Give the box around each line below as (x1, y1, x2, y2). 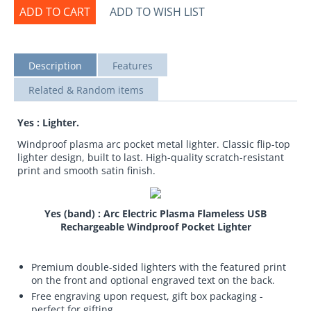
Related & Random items (28, 83, 144, 96)
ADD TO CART (19, 3, 90, 19)
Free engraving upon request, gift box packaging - (31, 289, 263, 303)
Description (28, 58, 82, 72)
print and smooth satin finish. (17, 163, 155, 177)
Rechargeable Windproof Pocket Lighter (60, 219, 251, 233)
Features (112, 58, 153, 72)
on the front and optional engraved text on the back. (31, 273, 275, 287)
